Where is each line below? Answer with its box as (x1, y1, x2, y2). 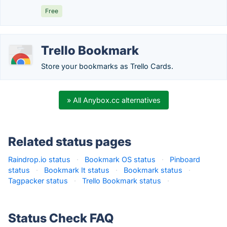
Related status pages (8, 134, 131, 149)
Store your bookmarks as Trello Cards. (41, 62, 173, 70)
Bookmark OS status (85, 155, 156, 164)
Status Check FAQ (8, 211, 113, 225)
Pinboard (170, 155, 200, 164)
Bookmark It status (44, 166, 109, 174)
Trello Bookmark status (82, 176, 161, 185)
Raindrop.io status (8, 155, 70, 164)
